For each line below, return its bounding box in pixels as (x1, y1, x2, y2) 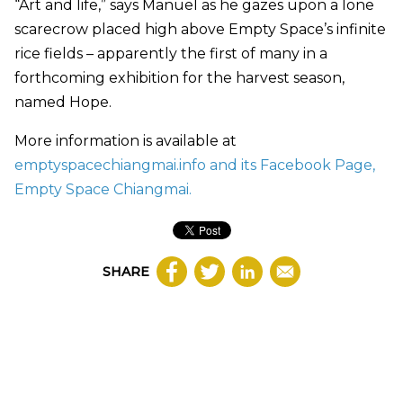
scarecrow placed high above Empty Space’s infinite (14, 21, 386, 39)
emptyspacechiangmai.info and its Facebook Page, (14, 157, 375, 175)
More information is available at (14, 132, 237, 150)
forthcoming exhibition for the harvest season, (14, 69, 345, 87)
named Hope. (14, 94, 112, 112)
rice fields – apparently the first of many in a (14, 45, 327, 63)
